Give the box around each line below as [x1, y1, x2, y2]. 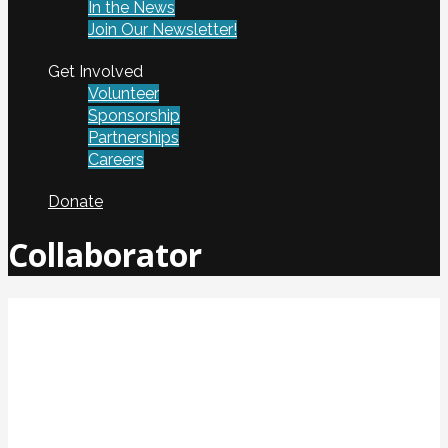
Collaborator [8, 233, 202, 277]
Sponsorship [88, 106, 180, 125]
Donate [48, 192, 103, 211]
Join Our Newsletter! [88, 20, 237, 39]
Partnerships [88, 128, 179, 147]
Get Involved [48, 62, 143, 81]
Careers [88, 150, 144, 169]
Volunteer [88, 84, 159, 103]
